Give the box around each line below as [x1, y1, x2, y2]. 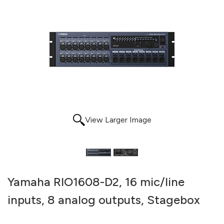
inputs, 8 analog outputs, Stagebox [7, 192, 200, 207]
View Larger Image [84, 115, 151, 124]
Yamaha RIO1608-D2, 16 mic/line [7, 174, 184, 189]
